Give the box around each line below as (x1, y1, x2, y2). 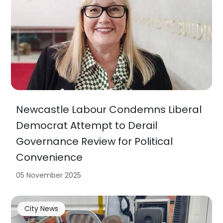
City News (24, 204, 58, 214)
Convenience (16, 150, 83, 164)
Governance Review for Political (16, 134, 173, 148)
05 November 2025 (16, 170, 82, 180)
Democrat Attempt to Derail (16, 118, 158, 132)
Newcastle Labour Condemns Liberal (16, 102, 202, 116)
